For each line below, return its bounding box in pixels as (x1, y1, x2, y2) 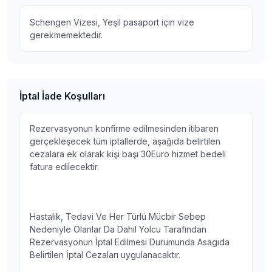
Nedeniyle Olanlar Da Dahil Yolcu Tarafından (30, 224, 206, 234)
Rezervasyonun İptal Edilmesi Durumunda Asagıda (30, 237, 229, 247)
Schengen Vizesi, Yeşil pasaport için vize (30, 17, 194, 27)
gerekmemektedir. (30, 30, 103, 40)
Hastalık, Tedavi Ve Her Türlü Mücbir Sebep (30, 211, 206, 222)
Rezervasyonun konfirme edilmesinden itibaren (30, 123, 219, 134)
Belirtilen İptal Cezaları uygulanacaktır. (30, 250, 183, 260)
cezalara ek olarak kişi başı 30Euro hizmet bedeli (30, 149, 226, 159)
